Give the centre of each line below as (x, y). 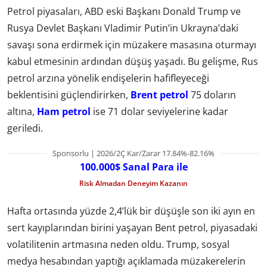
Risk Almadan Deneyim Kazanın (133, 183)
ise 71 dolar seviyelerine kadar (159, 111)
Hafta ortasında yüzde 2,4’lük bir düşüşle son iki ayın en (131, 211)
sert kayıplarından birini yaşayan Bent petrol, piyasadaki (132, 228)
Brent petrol (159, 94)
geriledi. (25, 128)
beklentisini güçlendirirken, (69, 94)
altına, (22, 111)
